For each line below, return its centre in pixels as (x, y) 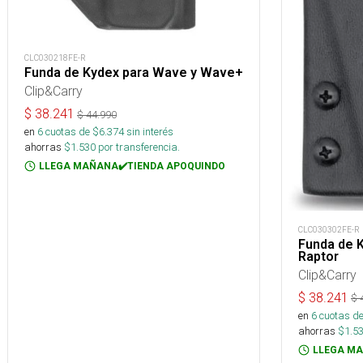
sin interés (150, 132)
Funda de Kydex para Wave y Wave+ (134, 73)
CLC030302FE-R (329, 229)
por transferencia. (138, 147)
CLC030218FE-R (55, 58)
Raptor (318, 256)
